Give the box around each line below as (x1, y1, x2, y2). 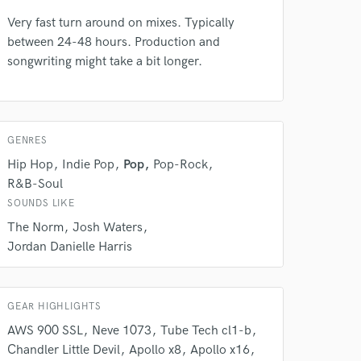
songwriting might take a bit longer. (7, 54, 202, 69)
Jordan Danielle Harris (7, 239, 132, 255)
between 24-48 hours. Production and (7, 35, 220, 50)
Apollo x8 (129, 342, 181, 358)
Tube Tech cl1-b (160, 323, 251, 338)
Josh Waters (73, 220, 143, 235)
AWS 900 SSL (7, 323, 83, 338)
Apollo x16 (190, 342, 250, 358)
